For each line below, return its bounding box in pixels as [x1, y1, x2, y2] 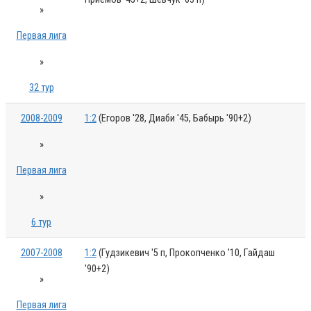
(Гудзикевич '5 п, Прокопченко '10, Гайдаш [96, 247, 275, 260]
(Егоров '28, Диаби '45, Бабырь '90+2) [96, 112, 251, 125]
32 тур [28, 81, 54, 94]
